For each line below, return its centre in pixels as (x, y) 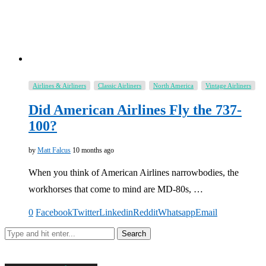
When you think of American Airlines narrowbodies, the (134, 172)
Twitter (86, 212)
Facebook (54, 212)
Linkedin (116, 212)
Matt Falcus (54, 150)
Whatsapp (177, 212)
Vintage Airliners (228, 85)
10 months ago (93, 150)
